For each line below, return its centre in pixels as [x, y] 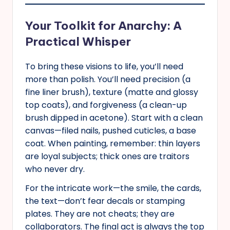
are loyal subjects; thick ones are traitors [107, 156]
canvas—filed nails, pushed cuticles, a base [111, 130]
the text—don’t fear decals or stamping [105, 201]
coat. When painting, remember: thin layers [113, 143]
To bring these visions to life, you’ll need [104, 66]
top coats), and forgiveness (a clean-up [106, 105]
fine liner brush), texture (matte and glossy [112, 92]
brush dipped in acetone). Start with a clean [114, 118]
